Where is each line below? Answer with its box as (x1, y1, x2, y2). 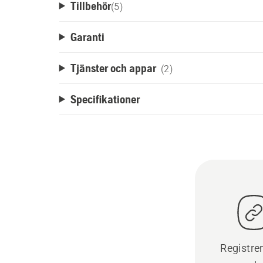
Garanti (70, 30, 104, 43)
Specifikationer (70, 92, 140, 106)
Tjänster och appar (70, 61, 156, 75)
